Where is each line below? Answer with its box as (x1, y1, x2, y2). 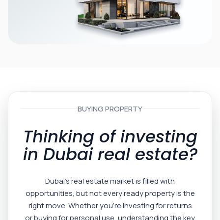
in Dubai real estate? (23, 142, 197, 166)
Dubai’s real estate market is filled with (45, 175, 175, 186)
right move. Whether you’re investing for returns (28, 200, 192, 211)
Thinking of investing (23, 124, 197, 148)
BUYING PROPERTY (78, 103, 142, 114)
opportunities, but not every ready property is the (25, 188, 195, 198)
